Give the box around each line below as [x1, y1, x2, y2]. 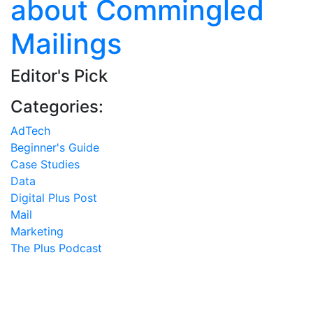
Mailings [10, 26, 122, 61]
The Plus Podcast [10, 240, 102, 255]
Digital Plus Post [10, 190, 97, 205]
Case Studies [10, 156, 80, 171]
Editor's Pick [10, 65, 108, 86]
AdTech [10, 123, 50, 138]
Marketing [10, 224, 64, 238]
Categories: [10, 96, 103, 117]
